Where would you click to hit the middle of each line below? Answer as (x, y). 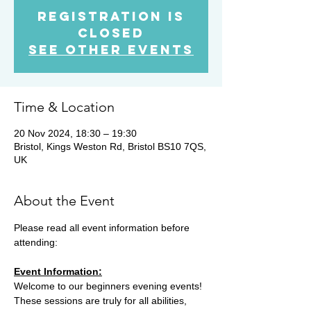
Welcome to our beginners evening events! (109, 286)
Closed (111, 33)
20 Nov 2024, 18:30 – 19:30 (75, 133)
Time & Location (64, 107)
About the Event (64, 200)
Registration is (111, 16)
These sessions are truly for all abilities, (102, 300)
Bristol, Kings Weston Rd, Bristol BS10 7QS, (110, 146)
